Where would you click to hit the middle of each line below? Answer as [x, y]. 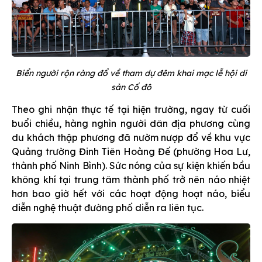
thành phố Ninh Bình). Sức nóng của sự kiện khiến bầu [131, 165]
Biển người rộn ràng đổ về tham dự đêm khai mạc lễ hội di [131, 73]
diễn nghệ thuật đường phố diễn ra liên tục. [108, 207]
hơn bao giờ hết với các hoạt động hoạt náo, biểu [131, 193]
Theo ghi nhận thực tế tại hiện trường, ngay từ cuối [131, 109]
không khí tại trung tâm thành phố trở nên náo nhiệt [131, 179]
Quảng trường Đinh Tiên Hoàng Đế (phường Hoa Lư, [131, 151]
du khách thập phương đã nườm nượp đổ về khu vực [131, 137]
